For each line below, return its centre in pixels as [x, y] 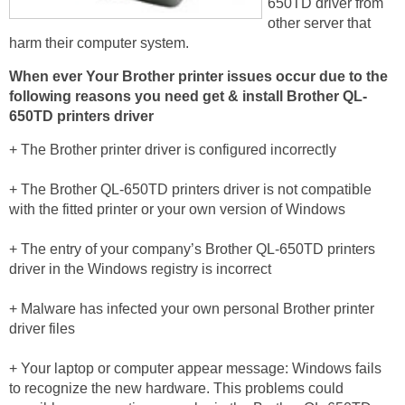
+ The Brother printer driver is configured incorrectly [173, 150]
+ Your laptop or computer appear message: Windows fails [195, 368]
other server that [319, 23]
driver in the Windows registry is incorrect [140, 269]
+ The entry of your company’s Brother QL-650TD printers [192, 249]
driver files [42, 329]
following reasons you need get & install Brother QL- [188, 96]
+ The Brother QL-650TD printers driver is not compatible [190, 189]
